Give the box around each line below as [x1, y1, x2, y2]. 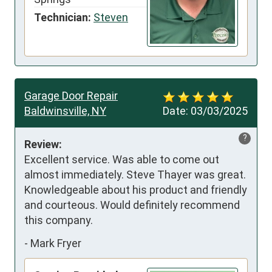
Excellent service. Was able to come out [24, 153, 219, 166]
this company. [24, 214, 93, 227]
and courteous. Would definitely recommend [24, 199, 240, 212]
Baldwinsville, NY [24, 104, 106, 118]
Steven [93, 10, 128, 24]
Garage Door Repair [24, 89, 118, 103]
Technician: [34, 10, 91, 24]
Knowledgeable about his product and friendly [24, 183, 247, 197]
